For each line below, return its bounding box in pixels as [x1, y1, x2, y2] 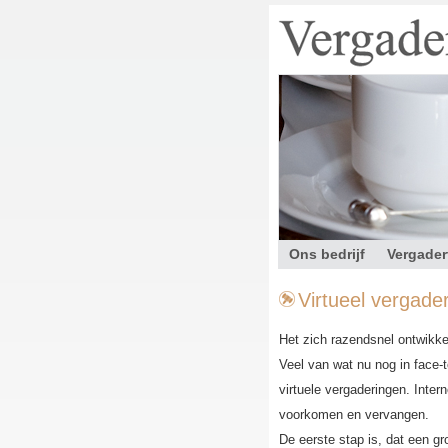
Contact [289, 281, 343, 297]
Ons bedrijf [289, 246, 365, 262]
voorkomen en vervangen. [279, 407, 429, 422]
